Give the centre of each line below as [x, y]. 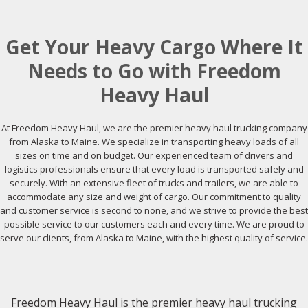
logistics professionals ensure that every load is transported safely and [154, 169]
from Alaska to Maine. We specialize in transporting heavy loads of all [154, 142]
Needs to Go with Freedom [154, 71]
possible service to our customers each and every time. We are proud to [154, 224]
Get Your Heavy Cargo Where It [154, 47]
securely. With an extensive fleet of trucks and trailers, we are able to [154, 183]
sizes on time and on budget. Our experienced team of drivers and [154, 155]
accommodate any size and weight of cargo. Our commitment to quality [154, 197]
